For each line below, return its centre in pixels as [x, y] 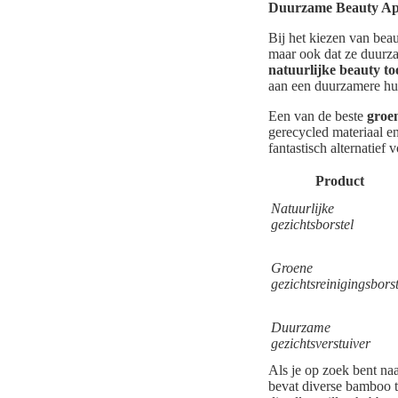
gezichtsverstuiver [321, 344]
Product [340, 181]
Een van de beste [318, 116]
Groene [292, 268]
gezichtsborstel [312, 225]
